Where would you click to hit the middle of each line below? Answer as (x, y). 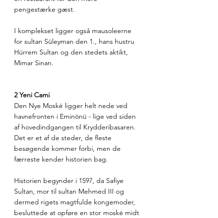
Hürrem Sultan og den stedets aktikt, (72, 52)
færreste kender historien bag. (61, 159)
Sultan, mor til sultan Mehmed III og (70, 191)
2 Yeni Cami (32, 95)
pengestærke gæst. (45, 9)
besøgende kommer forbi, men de (68, 149)
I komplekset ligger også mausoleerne (74, 31)
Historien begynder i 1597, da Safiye (70, 181)
